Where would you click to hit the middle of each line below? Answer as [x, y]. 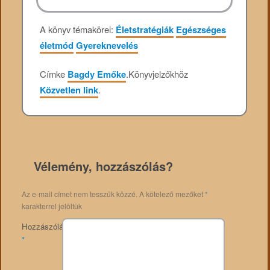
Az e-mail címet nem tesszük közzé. [79, 193]
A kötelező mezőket [172, 193]
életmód [57, 45]
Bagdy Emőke [97, 74]
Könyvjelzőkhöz [159, 74]
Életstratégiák [145, 29]
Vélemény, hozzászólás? [103, 166]
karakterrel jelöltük [52, 206]
